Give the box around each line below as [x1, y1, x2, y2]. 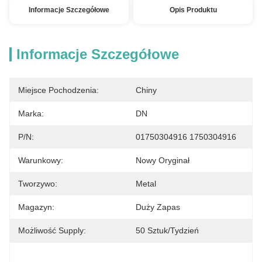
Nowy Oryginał [136, 156, 189, 165]
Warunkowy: [18, 156, 63, 165]
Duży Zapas [136, 202, 180, 212]
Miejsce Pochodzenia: [18, 85, 99, 95]
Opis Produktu [169, 6, 217, 14]
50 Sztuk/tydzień [136, 226, 199, 235]
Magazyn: [18, 202, 54, 212]
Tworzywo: [18, 179, 57, 188]
